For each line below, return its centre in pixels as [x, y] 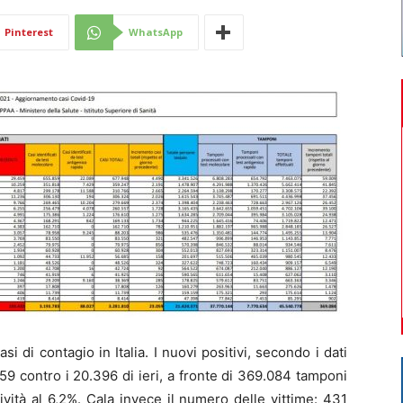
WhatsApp [156, 32]
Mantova [226, 149]
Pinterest [29, 32]
